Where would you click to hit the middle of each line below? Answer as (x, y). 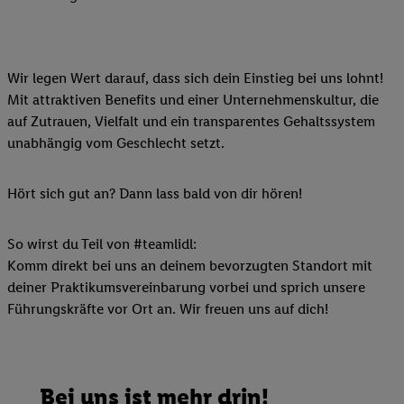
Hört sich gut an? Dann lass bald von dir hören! (155, 193)
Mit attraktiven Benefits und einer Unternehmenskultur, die (193, 99)
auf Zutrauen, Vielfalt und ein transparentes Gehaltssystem (191, 121)
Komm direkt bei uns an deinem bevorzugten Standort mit (190, 265)
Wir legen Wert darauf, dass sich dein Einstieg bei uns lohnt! (195, 78)
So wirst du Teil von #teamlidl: (102, 243)
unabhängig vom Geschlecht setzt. (116, 142)
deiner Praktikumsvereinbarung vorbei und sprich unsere (186, 287)
